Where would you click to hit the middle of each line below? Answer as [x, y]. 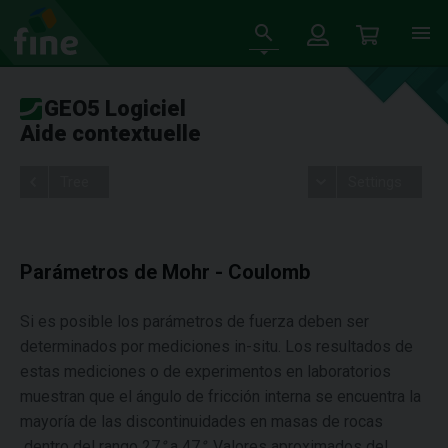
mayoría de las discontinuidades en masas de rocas [201, 421]
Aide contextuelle [110, 133]
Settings [374, 182]
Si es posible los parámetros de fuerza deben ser [194, 321]
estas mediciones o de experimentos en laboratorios [205, 371]
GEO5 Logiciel [115, 108]
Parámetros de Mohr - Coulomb [165, 272]
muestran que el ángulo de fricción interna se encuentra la [220, 396]
